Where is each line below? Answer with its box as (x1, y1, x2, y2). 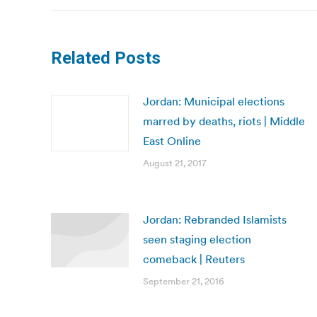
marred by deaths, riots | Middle (143, 114, 305, 128)
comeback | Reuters (143, 252, 245, 266)
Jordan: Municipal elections (143, 94, 284, 108)
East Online (143, 134, 201, 148)
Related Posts (51, 48, 161, 68)
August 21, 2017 (143, 157, 207, 169)
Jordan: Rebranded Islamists (143, 212, 287, 226)
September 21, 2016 (143, 275, 224, 287)
